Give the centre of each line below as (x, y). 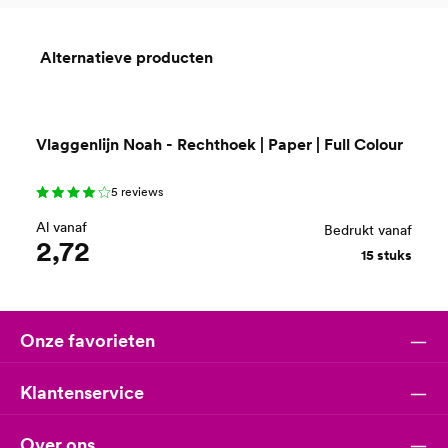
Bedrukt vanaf (368, 230)
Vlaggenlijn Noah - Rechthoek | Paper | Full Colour (219, 144)
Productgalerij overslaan (94, 112)
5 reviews (137, 192)
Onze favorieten (87, 341)
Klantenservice (82, 393)
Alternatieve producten (126, 57)
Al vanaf (61, 227)
